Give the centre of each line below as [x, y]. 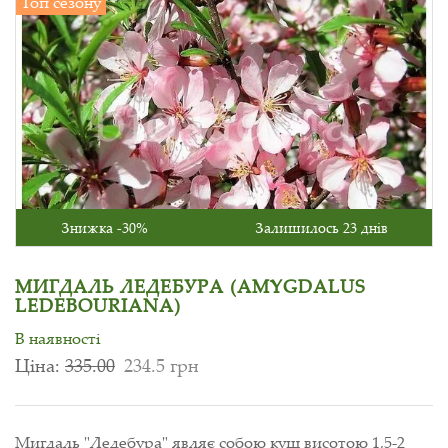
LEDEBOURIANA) [98, 304]
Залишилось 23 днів [321, 227]
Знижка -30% [104, 227]
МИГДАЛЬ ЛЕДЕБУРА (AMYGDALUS [190, 285]
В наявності [58, 337]
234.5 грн [161, 364]
